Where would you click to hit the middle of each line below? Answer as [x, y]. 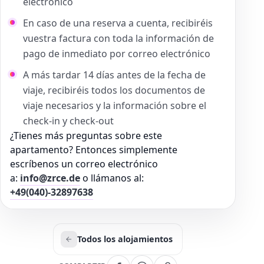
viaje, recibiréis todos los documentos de [114, 90]
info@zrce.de [50, 178]
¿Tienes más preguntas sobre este [86, 135]
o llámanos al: [112, 178]
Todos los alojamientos [125, 239]
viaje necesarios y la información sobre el [115, 105]
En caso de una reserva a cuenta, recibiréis [118, 23]
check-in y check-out [68, 121]
